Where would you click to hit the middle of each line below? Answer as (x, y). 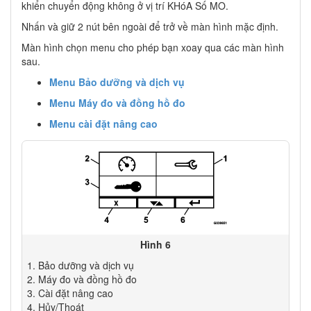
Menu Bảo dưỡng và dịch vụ (117, 82)
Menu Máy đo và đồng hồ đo (117, 102)
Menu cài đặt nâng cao (103, 123)
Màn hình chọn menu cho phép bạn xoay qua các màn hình (153, 47)
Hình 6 (155, 244)
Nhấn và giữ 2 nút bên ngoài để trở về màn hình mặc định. (150, 26)
